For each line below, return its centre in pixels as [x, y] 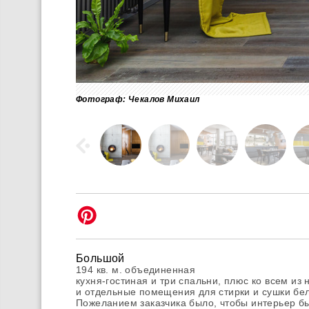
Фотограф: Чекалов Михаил [138, 99]
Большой [100, 258]
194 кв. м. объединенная [136, 270]
